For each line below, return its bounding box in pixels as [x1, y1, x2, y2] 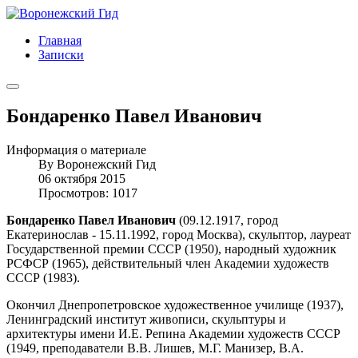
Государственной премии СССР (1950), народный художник [6, 241, 336, 256]
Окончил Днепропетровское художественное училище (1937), [6, 297, 344, 312]
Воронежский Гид [57, 157, 156, 171]
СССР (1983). [6, 270, 80, 284]
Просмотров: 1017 [38, 185, 137, 200]
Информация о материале [6, 142, 146, 157]
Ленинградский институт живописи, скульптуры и [6, 312, 286, 326]
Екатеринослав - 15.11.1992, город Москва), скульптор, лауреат [6, 227, 351, 241]
